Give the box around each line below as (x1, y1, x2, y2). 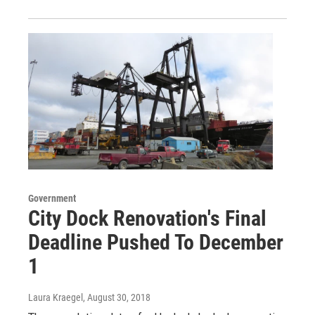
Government (28, 193, 76, 205)
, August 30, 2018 (83, 292, 150, 304)
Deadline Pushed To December (28, 230, 283, 255)
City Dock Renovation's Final (28, 206, 266, 231)
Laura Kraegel (28, 292, 83, 304)
